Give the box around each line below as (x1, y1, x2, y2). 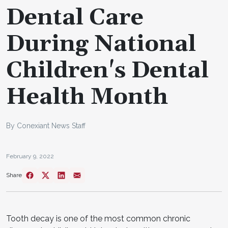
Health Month (6, 82, 168, 111)
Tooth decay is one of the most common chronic (6, 213, 190, 223)
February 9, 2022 (6, 152, 54, 160)
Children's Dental (6, 56, 209, 85)
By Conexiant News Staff (6, 121, 85, 130)
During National (6, 30, 196, 59)
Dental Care (6, 3, 144, 32)
